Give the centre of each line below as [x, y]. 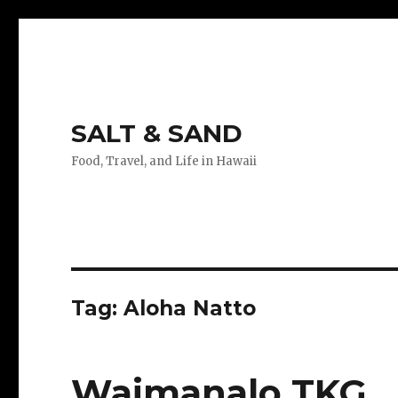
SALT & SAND [157, 133]
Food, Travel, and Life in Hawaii [164, 161]
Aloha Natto [190, 308]
